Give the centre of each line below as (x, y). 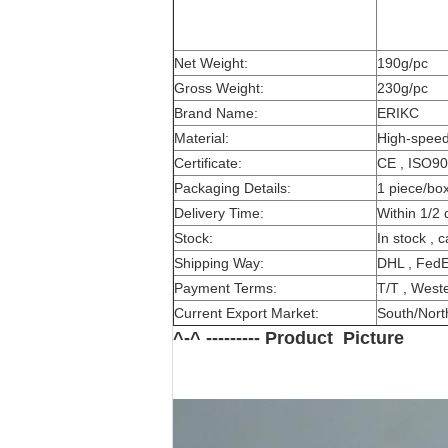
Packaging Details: (232, 188)
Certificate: (208, 163)
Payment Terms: (225, 288)
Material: (201, 138)
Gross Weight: (219, 88)
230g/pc (402, 88)
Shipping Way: (219, 263)
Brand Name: (216, 113)
